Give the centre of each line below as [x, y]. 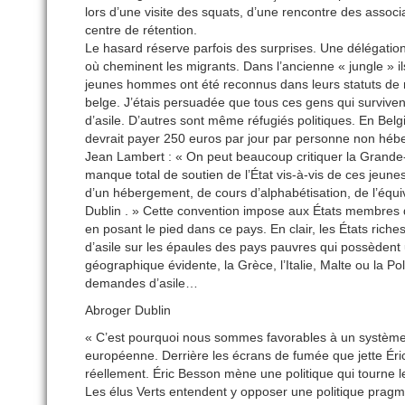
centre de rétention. [141, 30]
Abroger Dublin [128, 311]
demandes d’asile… [141, 283]
